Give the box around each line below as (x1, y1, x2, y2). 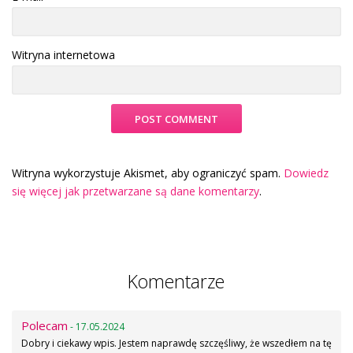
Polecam (21, 317, 68, 333)
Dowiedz (284, 165, 329, 180)
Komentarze (128, 268, 225, 294)
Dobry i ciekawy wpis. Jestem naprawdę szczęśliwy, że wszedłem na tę (21, 336, 332, 350)
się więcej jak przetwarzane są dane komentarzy (12, 183, 259, 199)
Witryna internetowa (12, 46, 115, 62)
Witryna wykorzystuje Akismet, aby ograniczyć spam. (12, 165, 284, 180)
